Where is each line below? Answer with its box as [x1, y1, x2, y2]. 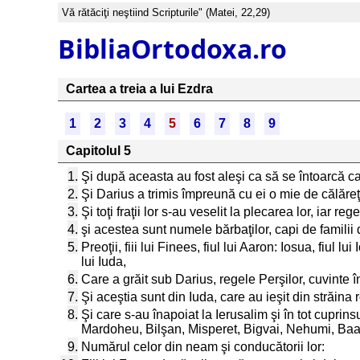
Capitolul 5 [66, 144, 131, 157]
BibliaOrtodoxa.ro [58, 31, 287, 66]
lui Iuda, [81, 255, 126, 268]
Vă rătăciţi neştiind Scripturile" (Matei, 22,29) [62, 6, 270, 18]
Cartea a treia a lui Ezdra [66, 82, 213, 96]
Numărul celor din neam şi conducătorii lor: [81, 340, 325, 354]
